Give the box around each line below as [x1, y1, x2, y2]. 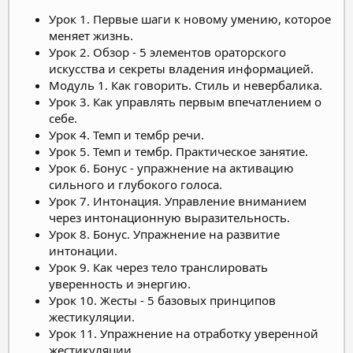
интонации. [49, 242, 117, 258]
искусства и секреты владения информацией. [49, 60, 314, 76]
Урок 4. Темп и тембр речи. [49, 126, 204, 143]
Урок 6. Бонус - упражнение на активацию [49, 159, 294, 176]
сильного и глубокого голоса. [49, 176, 222, 192]
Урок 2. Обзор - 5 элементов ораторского [49, 43, 286, 60]
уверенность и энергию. [49, 275, 191, 292]
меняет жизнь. [49, 27, 133, 43]
